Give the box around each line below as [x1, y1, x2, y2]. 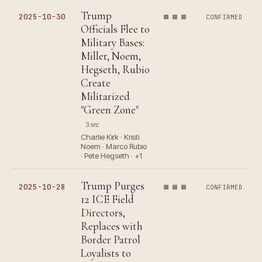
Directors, [81, 206, 125, 220]
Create [81, 76, 111, 90]
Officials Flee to [81, 22, 150, 36]
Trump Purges [81, 179, 144, 193]
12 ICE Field [81, 192, 134, 206]
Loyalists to [81, 246, 131, 260]
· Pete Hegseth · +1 [81, 151, 142, 161]
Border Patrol [81, 233, 140, 247]
